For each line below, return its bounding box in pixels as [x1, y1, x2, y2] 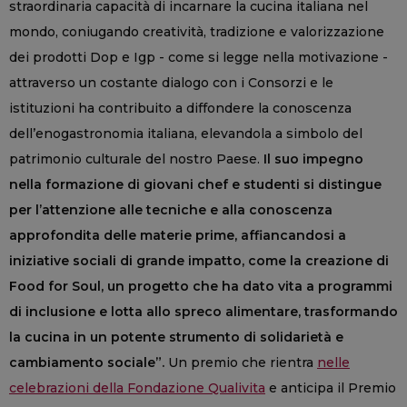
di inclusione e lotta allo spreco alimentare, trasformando [9, 303, 398, 320]
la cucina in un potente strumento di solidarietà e [9, 328, 343, 345]
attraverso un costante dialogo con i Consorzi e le [9, 74, 333, 91]
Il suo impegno [263, 150, 363, 167]
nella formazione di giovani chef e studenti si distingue [9, 175, 382, 193]
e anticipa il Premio [265, 379, 396, 396]
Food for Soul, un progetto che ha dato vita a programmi [9, 277, 392, 294]
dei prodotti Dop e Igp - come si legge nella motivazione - [9, 48, 388, 65]
